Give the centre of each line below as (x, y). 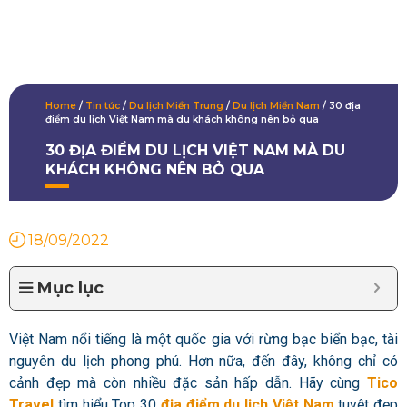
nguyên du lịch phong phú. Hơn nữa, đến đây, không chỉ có (203, 362)
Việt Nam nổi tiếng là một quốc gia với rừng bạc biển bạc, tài (203, 340)
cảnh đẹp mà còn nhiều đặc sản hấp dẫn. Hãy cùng (188, 383)
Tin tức (103, 106)
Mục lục (70, 288)
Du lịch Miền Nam (276, 106)
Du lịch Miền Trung (176, 106)
